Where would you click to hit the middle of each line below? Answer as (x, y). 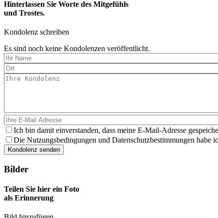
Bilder (16, 169)
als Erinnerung (29, 198)
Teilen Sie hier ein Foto (42, 189)
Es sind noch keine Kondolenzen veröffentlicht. (77, 49)
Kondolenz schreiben (36, 32)
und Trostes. (24, 13)
